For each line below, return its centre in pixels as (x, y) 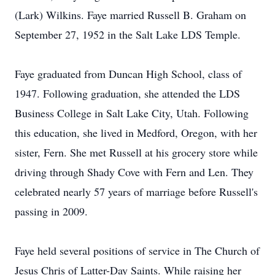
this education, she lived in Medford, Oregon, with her (136, 133)
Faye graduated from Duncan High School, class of (128, 74)
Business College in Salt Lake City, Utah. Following (132, 113)
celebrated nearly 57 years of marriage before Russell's (136, 192)
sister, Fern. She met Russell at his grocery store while (136, 152)
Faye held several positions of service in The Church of (137, 250)
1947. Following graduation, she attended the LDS (127, 93)
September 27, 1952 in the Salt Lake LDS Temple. (128, 34)
